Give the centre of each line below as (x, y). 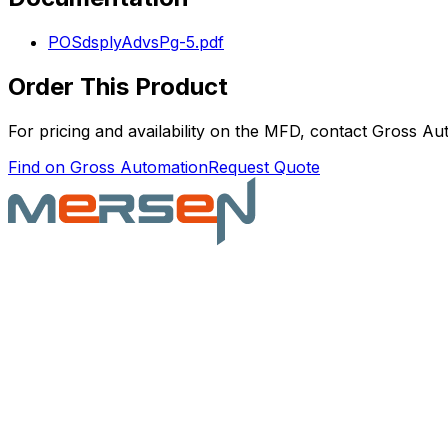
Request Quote (264, 166)
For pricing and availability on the (136, 130)
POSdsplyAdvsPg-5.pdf (136, 42)
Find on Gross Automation (108, 166)
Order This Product (118, 86)
